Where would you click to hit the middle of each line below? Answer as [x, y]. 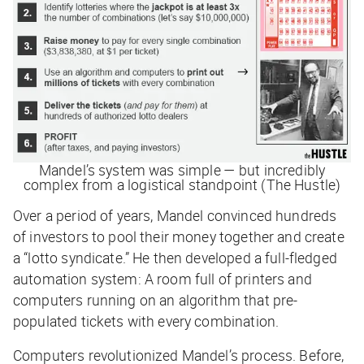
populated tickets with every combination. [146, 321]
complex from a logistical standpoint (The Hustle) [182, 185]
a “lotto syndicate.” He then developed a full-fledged [175, 258]
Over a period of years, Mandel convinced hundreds [175, 216]
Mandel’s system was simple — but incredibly [182, 170]
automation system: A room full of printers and [162, 279]
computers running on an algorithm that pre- [156, 300]
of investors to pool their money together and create [179, 237]
